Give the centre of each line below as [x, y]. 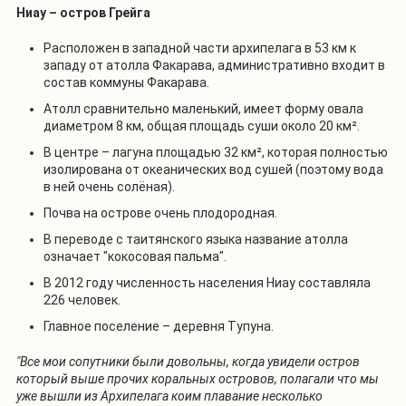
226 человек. [82, 300]
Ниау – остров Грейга [83, 12]
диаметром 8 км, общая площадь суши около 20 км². [202, 126]
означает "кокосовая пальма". [135, 256]
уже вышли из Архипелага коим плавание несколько [169, 396]
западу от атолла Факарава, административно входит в [214, 65]
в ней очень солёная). [109, 186]
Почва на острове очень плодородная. [160, 213]
